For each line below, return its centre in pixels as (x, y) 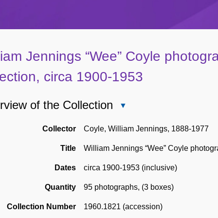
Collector (59, 129)
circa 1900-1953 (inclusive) (130, 168)
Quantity (60, 187)
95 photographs (111, 187)
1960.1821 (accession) (123, 207)
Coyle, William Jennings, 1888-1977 (146, 129)
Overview (133, 117)
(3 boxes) (158, 187)
